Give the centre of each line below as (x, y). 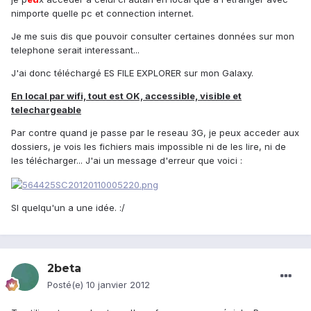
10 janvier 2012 (118, 285)
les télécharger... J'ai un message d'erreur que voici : (127, 161)
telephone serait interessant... (75, 50)
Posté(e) (67, 285)
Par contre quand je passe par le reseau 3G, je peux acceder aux (155, 133)
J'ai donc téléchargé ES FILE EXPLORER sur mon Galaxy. (132, 73)
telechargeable (46, 110)
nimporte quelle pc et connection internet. (102, 14)
